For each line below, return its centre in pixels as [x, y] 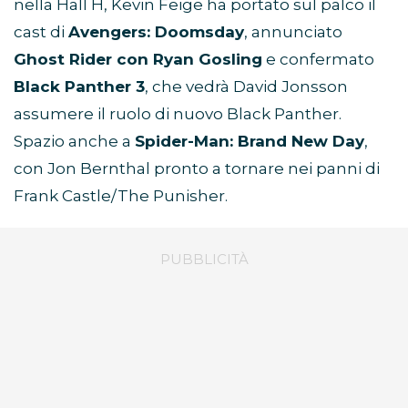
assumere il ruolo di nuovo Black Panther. [178, 113]
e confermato [318, 59]
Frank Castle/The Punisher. [121, 195]
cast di [41, 31]
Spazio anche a [74, 141]
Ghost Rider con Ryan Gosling [138, 59]
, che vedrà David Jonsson [246, 86]
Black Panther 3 [79, 86]
